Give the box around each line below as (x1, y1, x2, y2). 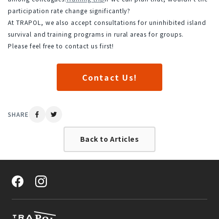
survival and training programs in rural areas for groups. (8, 29, 184, 38)
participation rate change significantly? (8, 6, 131, 15)
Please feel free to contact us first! (8, 41, 114, 50)
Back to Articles (80, 134, 139, 144)
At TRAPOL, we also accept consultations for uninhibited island (8, 18, 206, 26)
